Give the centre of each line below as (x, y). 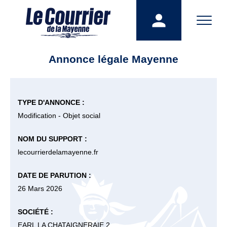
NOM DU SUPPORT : (52, 139)
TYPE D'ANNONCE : (51, 102)
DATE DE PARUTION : (54, 175)
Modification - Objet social (59, 116)
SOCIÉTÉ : (35, 212)
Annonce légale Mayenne (113, 59)
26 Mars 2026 (40, 188)
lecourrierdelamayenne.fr (58, 152)
